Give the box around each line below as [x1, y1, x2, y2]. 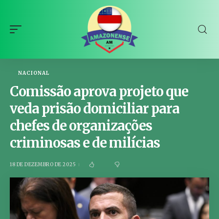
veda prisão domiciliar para [10, 100, 179, 117]
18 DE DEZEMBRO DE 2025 [10, 161, 76, 168]
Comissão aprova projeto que [10, 83, 188, 100]
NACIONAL [18, 70, 49, 76]
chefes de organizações [10, 117, 152, 134]
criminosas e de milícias [10, 134, 160, 151]
